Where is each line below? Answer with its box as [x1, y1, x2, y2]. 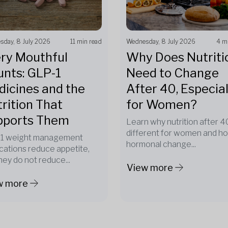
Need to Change [126, 66, 219, 80]
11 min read [70, 38, 102, 45]
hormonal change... [126, 139, 196, 149]
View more [127, 162, 173, 173]
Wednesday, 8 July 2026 [126, 38, 195, 45]
